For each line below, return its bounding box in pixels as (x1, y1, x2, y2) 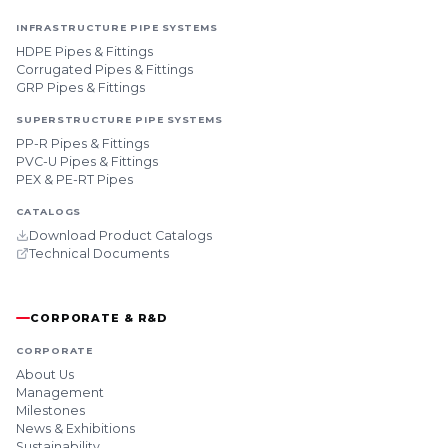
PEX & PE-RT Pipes (16, 171, 133, 187)
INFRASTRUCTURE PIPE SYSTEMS (16, 21, 218, 33)
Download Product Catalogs (29, 227, 212, 243)
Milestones (16, 402, 85, 418)
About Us (16, 366, 74, 382)
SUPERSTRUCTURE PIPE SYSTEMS (16, 113, 223, 125)
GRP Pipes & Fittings (16, 79, 145, 95)
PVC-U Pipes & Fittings (16, 153, 158, 169)
